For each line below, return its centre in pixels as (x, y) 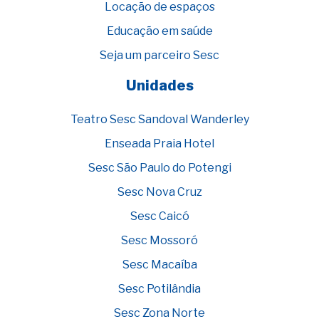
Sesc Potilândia (159, 288)
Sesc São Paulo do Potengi (159, 167)
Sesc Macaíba (159, 264)
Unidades (159, 85)
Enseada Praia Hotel (159, 143)
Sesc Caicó (159, 216)
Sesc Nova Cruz (159, 192)
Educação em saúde (159, 31)
